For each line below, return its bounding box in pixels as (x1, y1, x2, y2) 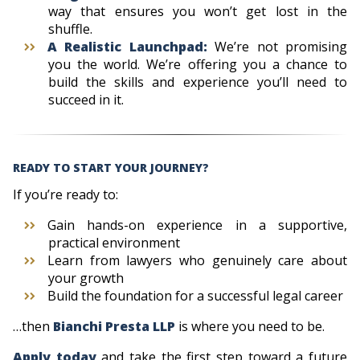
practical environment (48, 233, 180, 252)
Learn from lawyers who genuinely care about (47, 251, 347, 269)
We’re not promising (215, 37, 348, 55)
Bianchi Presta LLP (53, 317, 175, 335)
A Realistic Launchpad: (47, 37, 215, 55)
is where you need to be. (175, 317, 325, 335)
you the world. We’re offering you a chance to (48, 55, 347, 73)
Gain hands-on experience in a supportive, (47, 215, 347, 234)
